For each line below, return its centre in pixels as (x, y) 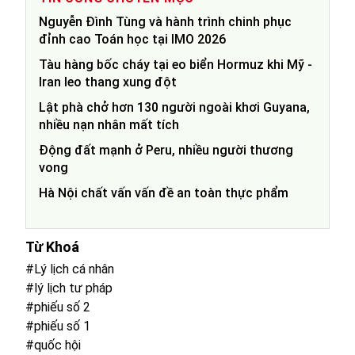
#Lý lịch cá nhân (70, 269)
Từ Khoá (52, 247)
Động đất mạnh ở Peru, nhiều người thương (166, 151)
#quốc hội (53, 345)
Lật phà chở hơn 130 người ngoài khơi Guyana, (174, 108)
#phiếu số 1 (58, 326)
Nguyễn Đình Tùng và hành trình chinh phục (165, 22)
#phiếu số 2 (58, 307)
